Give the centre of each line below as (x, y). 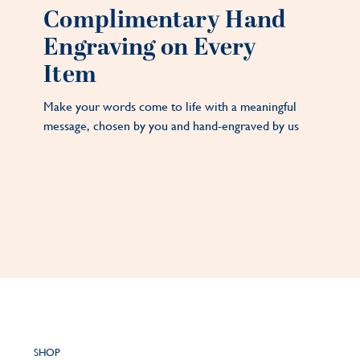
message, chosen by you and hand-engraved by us (171, 126)
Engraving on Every (150, 48)
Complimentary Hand (165, 21)
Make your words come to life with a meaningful (170, 107)
